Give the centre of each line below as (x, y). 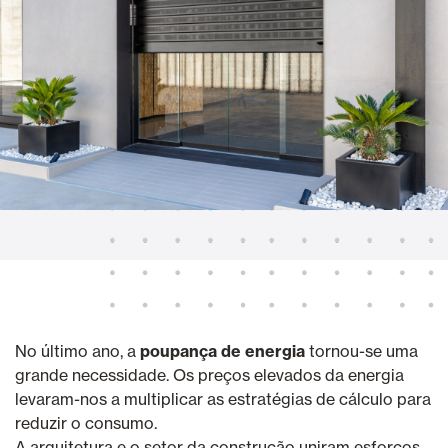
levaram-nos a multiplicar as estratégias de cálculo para (223, 398)
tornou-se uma (361, 350)
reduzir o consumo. (86, 422)
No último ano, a (77, 350)
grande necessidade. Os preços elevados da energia (209, 374)
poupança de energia (222, 350)
